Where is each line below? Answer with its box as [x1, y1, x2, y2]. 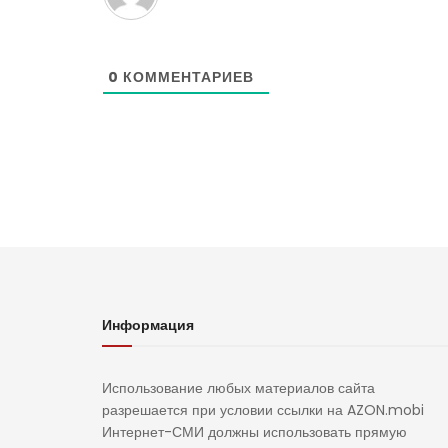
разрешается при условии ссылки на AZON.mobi [102, 400, 424, 421]
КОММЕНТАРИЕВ [119, 67, 254, 88]
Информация [102, 315, 194, 336]
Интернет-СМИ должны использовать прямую [102, 422, 407, 443]
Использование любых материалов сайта [102, 378, 375, 399]
